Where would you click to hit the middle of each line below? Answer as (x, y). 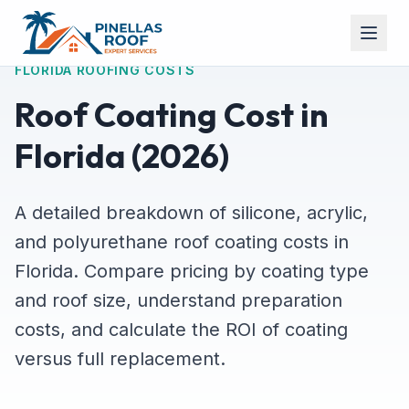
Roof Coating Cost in (172, 115)
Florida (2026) (122, 156)
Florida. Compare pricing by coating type (192, 271)
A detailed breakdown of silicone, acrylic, (191, 213)
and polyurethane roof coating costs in (182, 242)
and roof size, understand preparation (178, 300)
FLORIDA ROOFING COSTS (105, 70)
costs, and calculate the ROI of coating (181, 330)
